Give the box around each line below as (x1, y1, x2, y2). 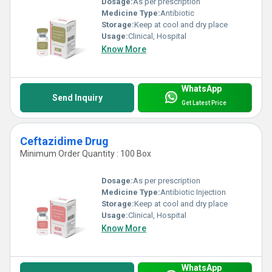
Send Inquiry (52, 93, 103, 103)
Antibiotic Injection (160, 187, 226, 197)
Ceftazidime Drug (20, 135, 109, 148)
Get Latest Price (181, 99, 226, 106)
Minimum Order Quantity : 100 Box (20, 149, 151, 159)
